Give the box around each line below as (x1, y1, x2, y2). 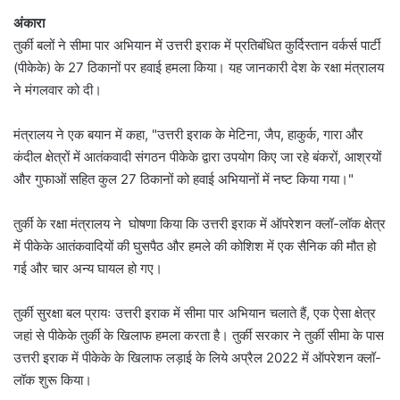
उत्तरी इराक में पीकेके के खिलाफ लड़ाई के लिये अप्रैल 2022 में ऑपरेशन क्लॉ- (13, 349, 381, 367)
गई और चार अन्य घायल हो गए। (13, 260, 162, 278)
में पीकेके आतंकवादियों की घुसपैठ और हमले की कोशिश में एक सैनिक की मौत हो (13, 237, 376, 255)
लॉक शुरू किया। (13, 371, 92, 389)
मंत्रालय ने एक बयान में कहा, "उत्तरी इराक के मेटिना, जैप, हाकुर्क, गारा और (13, 126, 363, 144)
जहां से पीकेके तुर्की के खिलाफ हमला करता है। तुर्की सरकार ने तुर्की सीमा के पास (13, 327, 384, 345)
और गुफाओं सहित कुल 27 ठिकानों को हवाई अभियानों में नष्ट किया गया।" (13, 171, 354, 188)
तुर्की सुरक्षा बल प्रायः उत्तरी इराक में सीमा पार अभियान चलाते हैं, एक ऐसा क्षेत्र (13, 304, 376, 322)
